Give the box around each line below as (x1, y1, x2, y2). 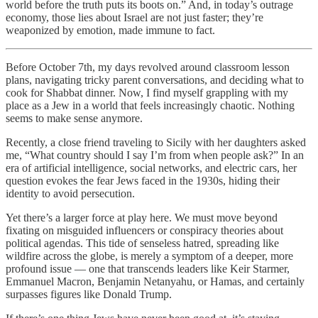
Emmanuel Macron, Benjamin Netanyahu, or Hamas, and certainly (6, 275, 305, 287)
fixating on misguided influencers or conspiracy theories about (6, 224, 283, 236)
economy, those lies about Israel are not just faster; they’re (6, 11, 263, 23)
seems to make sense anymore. (6, 111, 143, 124)
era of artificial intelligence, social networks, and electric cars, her (6, 161, 297, 174)
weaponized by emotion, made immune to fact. (6, 23, 215, 36)
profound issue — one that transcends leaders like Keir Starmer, (6, 262, 290, 275)
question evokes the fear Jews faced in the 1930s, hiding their (6, 174, 280, 187)
